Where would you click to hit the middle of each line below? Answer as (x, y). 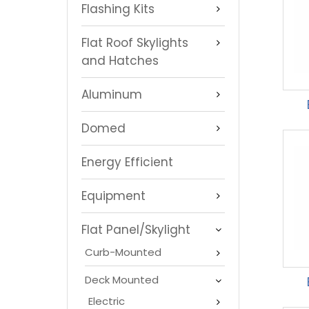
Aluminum (112, 94)
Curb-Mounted (123, 252)
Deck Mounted (122, 279)
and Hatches (120, 60)
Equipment (113, 196)
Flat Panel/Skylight (136, 229)
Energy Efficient (127, 162)
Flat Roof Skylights (135, 42)
